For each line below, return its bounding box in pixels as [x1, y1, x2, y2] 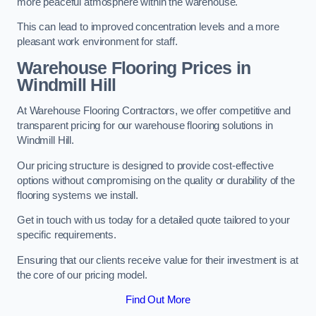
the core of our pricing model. [17, 269, 147, 281]
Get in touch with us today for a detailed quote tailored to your [17, 214, 290, 226]
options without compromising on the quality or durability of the [17, 174, 295, 186]
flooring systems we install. [17, 189, 138, 201]
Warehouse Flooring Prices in [17, 58, 251, 78]
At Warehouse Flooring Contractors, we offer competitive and [17, 105, 291, 117]
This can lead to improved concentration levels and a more [17, 21, 279, 33]
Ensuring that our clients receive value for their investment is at [17, 254, 298, 266]
